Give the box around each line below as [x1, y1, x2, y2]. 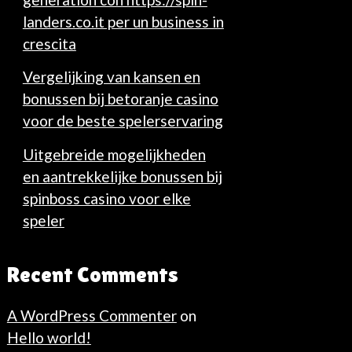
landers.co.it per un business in [22, 13, 224, 31]
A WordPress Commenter [6, 306, 177, 324]
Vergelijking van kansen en [22, 68, 200, 86]
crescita [22, 35, 76, 53]
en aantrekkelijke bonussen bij [22, 167, 222, 185]
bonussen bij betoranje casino [22, 90, 218, 108]
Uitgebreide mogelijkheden [22, 145, 206, 163]
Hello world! [6, 328, 91, 346]
